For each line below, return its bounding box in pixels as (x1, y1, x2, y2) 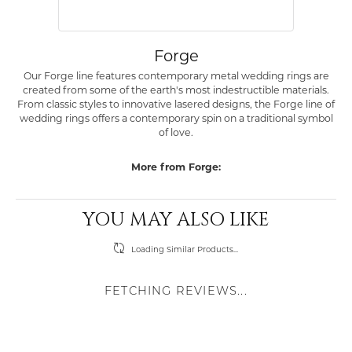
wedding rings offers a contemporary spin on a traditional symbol (19, 112, 333, 125)
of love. (159, 126, 193, 139)
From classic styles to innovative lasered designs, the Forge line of (17, 98, 335, 111)
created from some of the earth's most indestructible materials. (23, 84, 329, 97)
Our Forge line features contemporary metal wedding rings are (23, 70, 329, 82)
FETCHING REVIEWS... (104, 286, 247, 299)
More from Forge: (131, 161, 221, 174)
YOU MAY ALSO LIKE (82, 207, 269, 233)
